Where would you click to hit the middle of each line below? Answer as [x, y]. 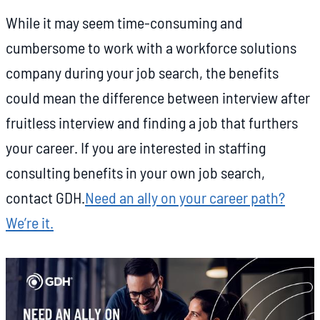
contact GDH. [45, 197]
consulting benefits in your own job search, [135, 172]
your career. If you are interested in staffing [136, 147]
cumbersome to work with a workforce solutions [151, 47]
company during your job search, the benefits [142, 72]
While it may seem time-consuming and [124, 22]
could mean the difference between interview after [158, 97]
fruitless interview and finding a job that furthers [152, 122]
